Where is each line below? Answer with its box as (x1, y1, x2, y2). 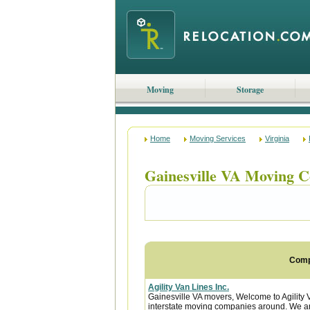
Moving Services (190, 134, 246, 143)
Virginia (265, 134, 289, 143)
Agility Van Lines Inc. (148, 282, 229, 292)
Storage (236, 84, 264, 95)
